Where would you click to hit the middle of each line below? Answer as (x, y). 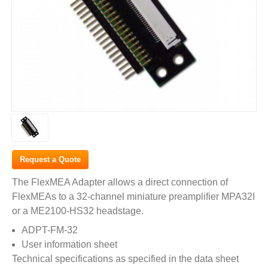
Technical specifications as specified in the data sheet (125, 258)
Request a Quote (50, 159)
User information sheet (69, 244)
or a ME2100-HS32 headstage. (78, 211)
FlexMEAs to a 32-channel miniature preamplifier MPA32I (133, 196)
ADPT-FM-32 (50, 230)
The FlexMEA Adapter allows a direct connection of (120, 182)
